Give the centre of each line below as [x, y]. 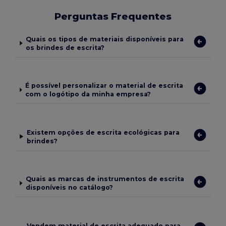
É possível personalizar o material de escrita [104, 86]
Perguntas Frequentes [113, 16]
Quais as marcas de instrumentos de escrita [105, 179]
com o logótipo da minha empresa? [88, 94]
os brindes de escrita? [65, 47]
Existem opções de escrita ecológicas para [103, 132]
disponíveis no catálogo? [69, 188]
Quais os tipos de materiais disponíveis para [105, 39]
